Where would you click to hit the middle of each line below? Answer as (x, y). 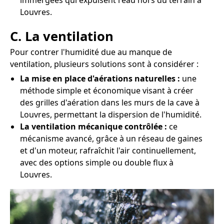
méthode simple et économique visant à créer (107, 91)
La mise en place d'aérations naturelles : (100, 79)
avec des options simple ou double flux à (97, 163)
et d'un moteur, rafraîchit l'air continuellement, (108, 151)
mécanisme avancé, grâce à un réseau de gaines (111, 139)
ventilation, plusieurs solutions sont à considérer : (104, 64)
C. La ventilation (62, 36)
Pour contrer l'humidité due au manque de (91, 52)
